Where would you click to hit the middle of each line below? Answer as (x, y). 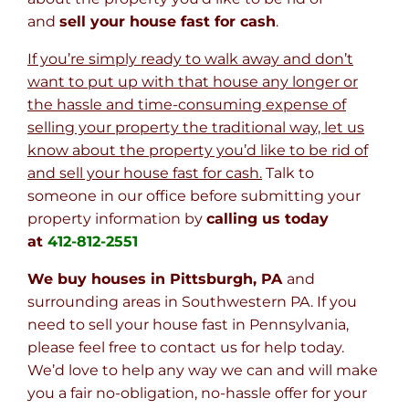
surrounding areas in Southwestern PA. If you (192, 302)
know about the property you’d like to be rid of (198, 151)
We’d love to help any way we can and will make (203, 371)
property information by (117, 219)
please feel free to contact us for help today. (186, 348)
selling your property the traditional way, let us (196, 128)
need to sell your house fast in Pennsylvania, (188, 325)
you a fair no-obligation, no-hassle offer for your (197, 393)
